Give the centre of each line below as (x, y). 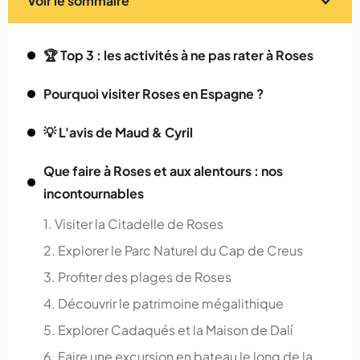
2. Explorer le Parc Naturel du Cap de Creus (173, 251)
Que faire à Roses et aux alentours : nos (163, 171)
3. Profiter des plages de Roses (137, 277)
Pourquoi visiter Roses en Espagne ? (153, 94)
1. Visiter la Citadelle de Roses (133, 224)
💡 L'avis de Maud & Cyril (118, 133)
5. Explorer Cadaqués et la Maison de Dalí (168, 330)
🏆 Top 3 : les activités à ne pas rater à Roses (178, 55)
